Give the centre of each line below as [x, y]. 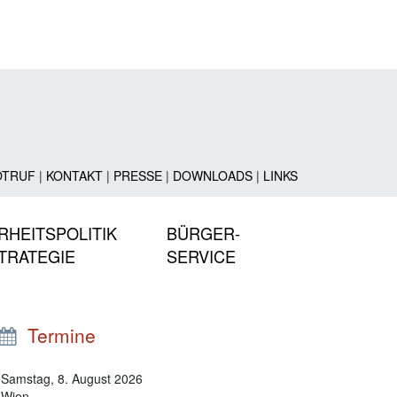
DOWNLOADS [212, 175]
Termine [56, 335]
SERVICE [201, 256]
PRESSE [137, 175]
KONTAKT [74, 175]
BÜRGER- [203, 233]
